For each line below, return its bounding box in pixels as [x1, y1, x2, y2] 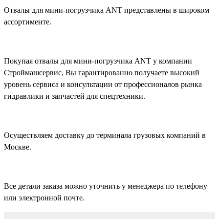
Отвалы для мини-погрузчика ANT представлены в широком [4, 6, 209, 15]
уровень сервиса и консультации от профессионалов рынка [4, 80, 202, 89]
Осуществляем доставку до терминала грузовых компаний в [4, 131, 206, 140]
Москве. [4, 143, 31, 152]
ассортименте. [4, 18, 51, 26]
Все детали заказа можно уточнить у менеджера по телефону [4, 182, 207, 191]
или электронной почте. [4, 194, 85, 202]
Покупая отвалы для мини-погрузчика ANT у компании [4, 57, 192, 66]
